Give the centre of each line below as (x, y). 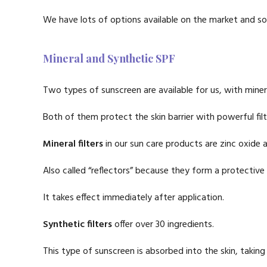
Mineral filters (73, 144)
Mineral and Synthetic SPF (109, 58)
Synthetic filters (79, 225)
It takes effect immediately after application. (133, 198)
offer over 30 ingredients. (164, 225)
